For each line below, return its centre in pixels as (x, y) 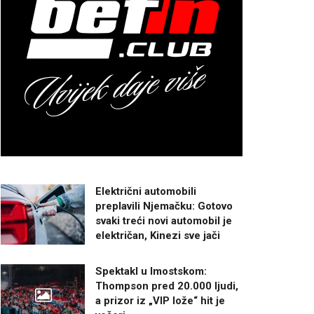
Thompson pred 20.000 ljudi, (167, 286)
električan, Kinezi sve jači (158, 235)
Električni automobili (146, 191)
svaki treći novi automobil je (164, 221)
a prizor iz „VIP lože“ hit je (160, 301)
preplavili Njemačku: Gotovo (164, 206)
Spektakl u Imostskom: (151, 271)
